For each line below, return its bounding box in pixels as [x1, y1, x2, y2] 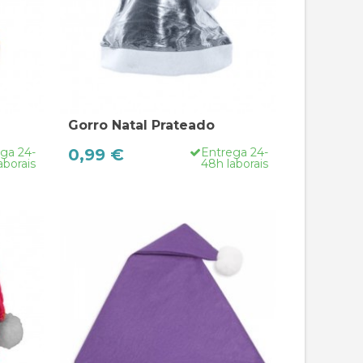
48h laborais [201, 156, 268, 172]
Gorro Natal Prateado [67, 117, 215, 134]
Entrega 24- [201, 145, 268, 160]
